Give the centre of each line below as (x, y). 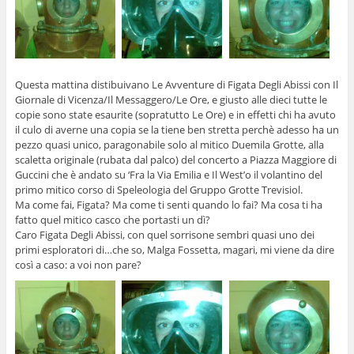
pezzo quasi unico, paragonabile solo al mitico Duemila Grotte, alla (169, 144)
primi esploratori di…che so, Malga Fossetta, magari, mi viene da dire (174, 249)
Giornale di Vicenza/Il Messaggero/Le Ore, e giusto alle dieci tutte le (171, 99)
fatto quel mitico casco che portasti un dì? (112, 219)
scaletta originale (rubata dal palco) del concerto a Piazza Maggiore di (175, 159)
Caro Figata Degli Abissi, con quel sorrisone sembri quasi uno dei (164, 234)
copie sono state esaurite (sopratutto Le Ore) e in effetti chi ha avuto (175, 114)
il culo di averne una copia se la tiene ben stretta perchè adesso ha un (177, 129)
